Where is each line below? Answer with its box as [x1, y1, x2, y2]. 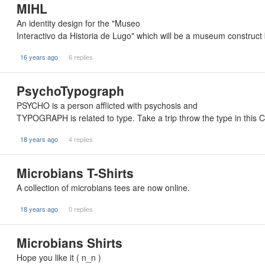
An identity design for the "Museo [17, 17, 140, 29]
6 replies [68, 52, 93, 62]
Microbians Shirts [17, 234, 122, 251]
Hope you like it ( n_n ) [17, 251, 101, 263]
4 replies [68, 134, 93, 144]
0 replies [68, 204, 93, 214]
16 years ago [20, 52, 58, 62]
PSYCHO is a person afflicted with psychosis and [17, 99, 198, 111]
